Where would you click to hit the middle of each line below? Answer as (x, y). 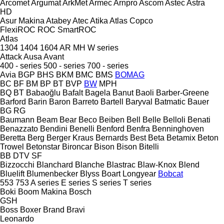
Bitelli (149, 146)
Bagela (98, 92)
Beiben (112, 119)
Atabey (58, 20)
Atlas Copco (131, 20)
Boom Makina (42, 191)
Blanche (90, 164)
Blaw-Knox (157, 164)
